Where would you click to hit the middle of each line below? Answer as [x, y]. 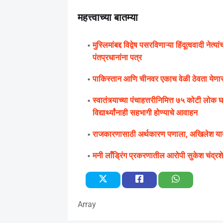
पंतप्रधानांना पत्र [117, 57]
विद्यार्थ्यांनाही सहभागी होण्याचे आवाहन [145, 112]
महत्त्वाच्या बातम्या [108, 17]
